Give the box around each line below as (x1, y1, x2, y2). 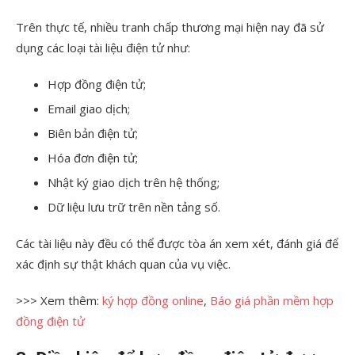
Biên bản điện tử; (48, 124, 138, 141)
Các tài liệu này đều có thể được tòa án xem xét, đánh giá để (16, 235, 338, 251)
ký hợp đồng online (102, 292, 204, 308)
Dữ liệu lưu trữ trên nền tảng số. (48, 198, 220, 215)
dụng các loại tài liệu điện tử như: (16, 39, 190, 55)
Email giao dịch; (48, 100, 130, 116)
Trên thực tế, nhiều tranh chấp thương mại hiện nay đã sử (16, 18, 324, 35)
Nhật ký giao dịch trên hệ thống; (48, 174, 219, 190)
